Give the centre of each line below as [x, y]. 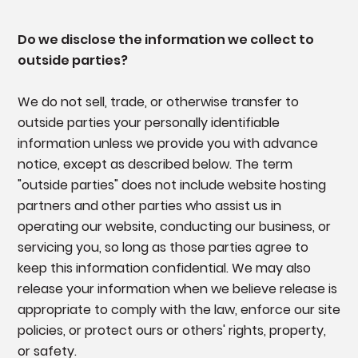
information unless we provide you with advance [167, 144]
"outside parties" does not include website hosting [171, 185]
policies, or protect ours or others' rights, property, [171, 331]
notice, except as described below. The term [155, 165]
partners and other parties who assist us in [149, 206]
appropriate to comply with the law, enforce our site [179, 310]
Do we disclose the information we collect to [165, 40]
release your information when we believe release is [177, 289]
